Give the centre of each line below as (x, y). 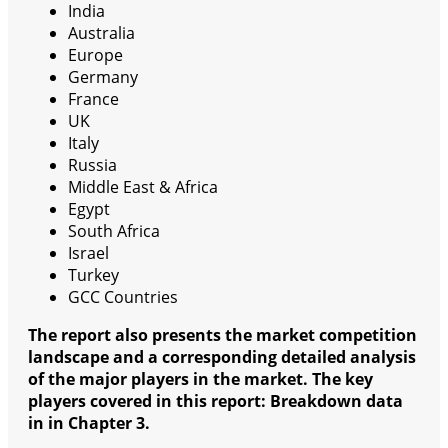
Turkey (93, 274)
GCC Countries (123, 296)
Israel (88, 252)
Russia (92, 164)
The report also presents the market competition (222, 334)
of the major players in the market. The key (200, 378)
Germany (103, 76)
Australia (101, 32)
